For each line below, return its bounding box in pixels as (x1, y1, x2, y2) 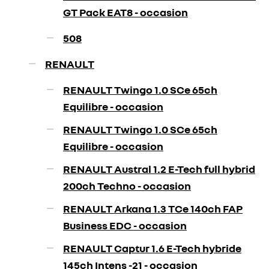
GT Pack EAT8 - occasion (63, 5, 188, 19)
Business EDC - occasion (63, 219, 187, 232)
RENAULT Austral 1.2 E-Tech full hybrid (63, 162, 255, 175)
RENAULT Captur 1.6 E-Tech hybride (63, 241, 241, 255)
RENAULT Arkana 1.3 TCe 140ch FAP (63, 202, 243, 215)
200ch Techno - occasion (63, 179, 191, 192)
